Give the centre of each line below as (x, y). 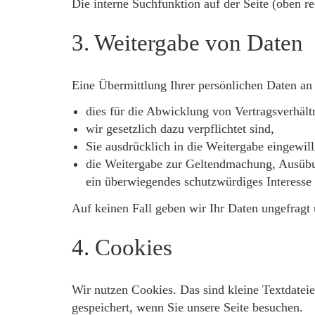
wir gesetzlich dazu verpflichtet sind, (180, 129)
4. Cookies (122, 247)
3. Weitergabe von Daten (187, 43)
